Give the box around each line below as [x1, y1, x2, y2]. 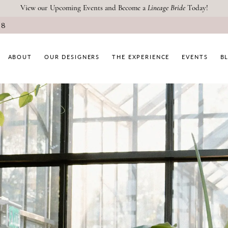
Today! [185, 4, 208, 12]
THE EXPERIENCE [112, 53, 170, 61]
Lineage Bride [147, 4, 185, 12]
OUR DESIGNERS [44, 53, 100, 61]
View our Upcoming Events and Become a [20, 4, 148, 12]
